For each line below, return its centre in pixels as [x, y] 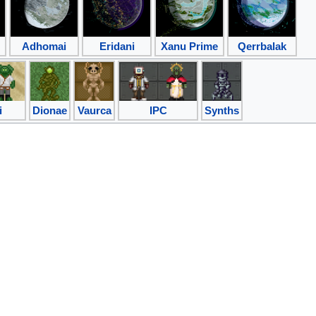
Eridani [117, 46]
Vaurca [94, 110]
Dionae [50, 110]
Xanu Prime [189, 46]
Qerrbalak [262, 46]
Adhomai [44, 46]
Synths [222, 110]
